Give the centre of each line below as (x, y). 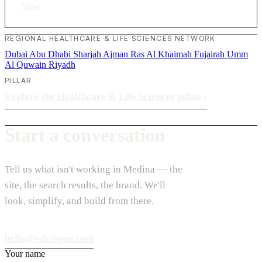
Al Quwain (27, 64)
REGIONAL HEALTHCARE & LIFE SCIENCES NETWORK (110, 38)
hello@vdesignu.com (49, 238)
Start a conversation (85, 135)
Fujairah (211, 54)
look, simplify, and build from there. (79, 201)
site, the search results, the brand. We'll (85, 185)
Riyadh (62, 64)
